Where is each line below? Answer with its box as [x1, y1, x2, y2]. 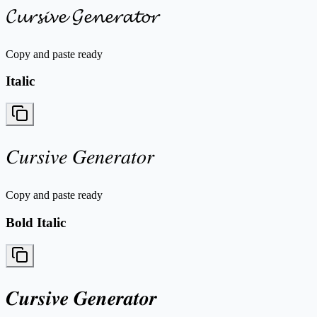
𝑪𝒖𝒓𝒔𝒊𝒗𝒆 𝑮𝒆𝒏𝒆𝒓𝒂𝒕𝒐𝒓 [6, 287, 157, 309]
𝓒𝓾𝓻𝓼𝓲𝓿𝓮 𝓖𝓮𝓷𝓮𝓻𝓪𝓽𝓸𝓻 [6, 4, 158, 27]
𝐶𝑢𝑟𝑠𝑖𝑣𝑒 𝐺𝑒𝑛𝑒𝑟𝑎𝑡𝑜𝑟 [6, 146, 154, 168]
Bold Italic [6, 214, 66, 230]
